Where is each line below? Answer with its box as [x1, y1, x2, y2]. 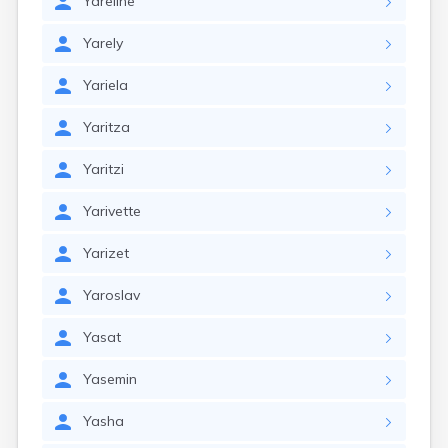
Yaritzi [83, 160, 124, 178]
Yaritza [83, 118, 130, 136]
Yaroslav [83, 286, 140, 304]
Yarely [83, 34, 123, 52]
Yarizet [83, 244, 129, 262]
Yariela [83, 76, 128, 94]
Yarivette [83, 202, 141, 220]
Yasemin [83, 370, 137, 388]
